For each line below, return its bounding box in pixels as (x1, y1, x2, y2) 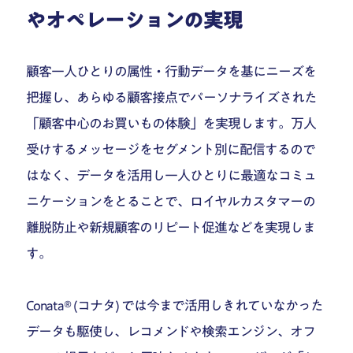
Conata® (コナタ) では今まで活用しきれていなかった (26, 298, 324, 312)
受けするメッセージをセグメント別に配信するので (26, 142, 316, 156)
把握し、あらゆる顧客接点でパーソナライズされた (26, 90, 318, 104)
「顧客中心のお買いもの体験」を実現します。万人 (26, 116, 317, 130)
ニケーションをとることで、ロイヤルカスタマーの (26, 194, 316, 208)
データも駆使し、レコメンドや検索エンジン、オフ (26, 324, 316, 338)
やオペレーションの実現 (26, 9, 243, 31)
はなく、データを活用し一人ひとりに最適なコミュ (26, 168, 317, 182)
